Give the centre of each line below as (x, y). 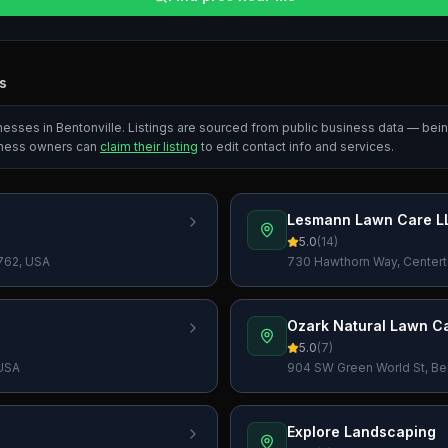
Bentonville (89, 127)
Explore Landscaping (361, 431)
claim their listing (149, 146)
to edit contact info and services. (296, 146)
